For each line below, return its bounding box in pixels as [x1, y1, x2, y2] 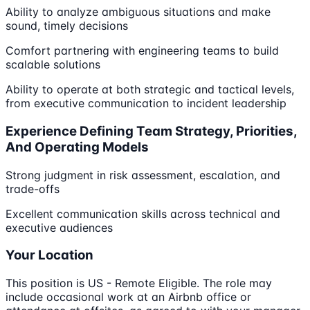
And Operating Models [6, 138, 149, 155]
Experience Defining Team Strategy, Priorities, [6, 122, 297, 139]
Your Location [6, 247, 93, 264]
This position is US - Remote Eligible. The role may [6, 276, 272, 291]
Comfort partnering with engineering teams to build [6, 44, 279, 58]
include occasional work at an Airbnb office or [6, 290, 251, 304]
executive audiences [6, 220, 113, 235]
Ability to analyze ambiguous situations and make [6, 5, 271, 19]
